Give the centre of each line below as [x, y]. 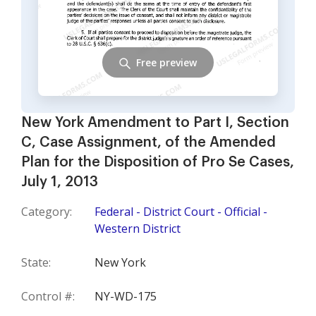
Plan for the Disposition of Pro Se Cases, [158, 162]
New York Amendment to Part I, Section [155, 123]
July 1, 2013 [60, 182]
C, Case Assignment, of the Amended [148, 142]
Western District [138, 229]
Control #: [48, 296]
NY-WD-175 [126, 296]
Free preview [166, 62]
